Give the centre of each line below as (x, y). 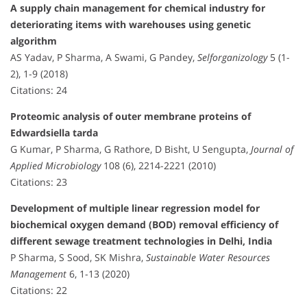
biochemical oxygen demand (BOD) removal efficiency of (144, 224)
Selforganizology (232, 57)
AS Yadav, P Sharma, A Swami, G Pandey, (104, 57)
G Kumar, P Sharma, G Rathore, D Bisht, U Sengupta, (131, 149)
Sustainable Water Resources (208, 257)
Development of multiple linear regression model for (135, 208)
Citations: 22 (39, 290)
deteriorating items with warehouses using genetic (131, 24)
